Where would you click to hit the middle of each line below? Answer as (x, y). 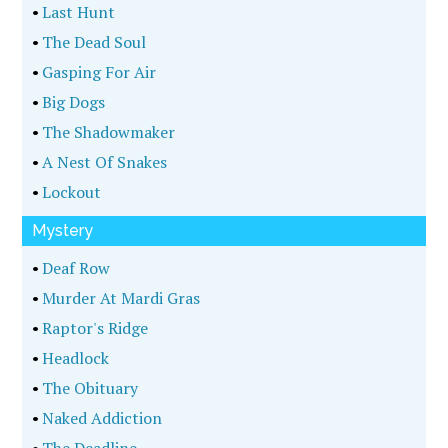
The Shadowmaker (107, 132)
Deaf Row (75, 268)
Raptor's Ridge (94, 328)
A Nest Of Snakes (103, 162)
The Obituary (89, 388)
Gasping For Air (98, 72)
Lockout (70, 192)
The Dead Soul (93, 42)
